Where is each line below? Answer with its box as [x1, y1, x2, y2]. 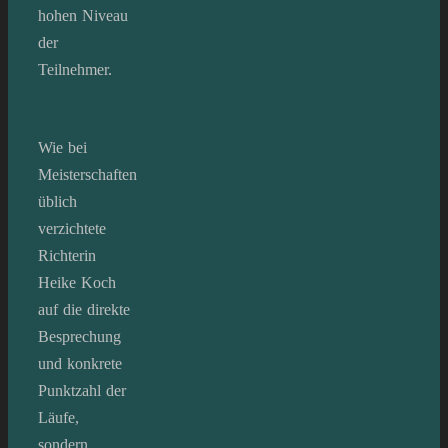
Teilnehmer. [38, 60, 112, 78]
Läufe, [38, 408, 79, 426]
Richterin [38, 246, 96, 264]
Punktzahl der [38, 381, 126, 399]
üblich [38, 192, 77, 210]
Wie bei [38, 138, 87, 156]
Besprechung [38, 327, 121, 345]
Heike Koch [38, 273, 116, 291]
